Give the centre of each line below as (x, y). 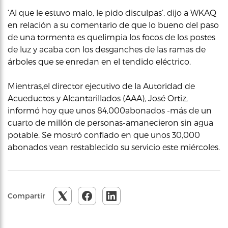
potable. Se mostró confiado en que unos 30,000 (104, 135)
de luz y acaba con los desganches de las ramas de (107, 49)
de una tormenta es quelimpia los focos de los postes (111, 37)
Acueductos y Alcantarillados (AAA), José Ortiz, (98, 98)
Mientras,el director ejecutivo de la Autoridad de (101, 86)
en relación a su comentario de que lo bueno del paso (113, 25)
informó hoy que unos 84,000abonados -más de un (110, 110)
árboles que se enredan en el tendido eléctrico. (99, 61)
